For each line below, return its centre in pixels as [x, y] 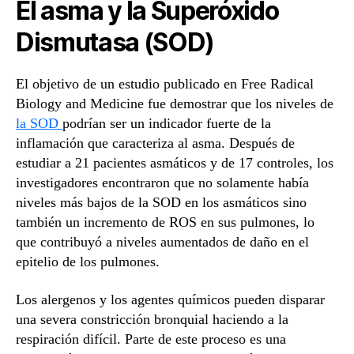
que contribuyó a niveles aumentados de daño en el [162, 242]
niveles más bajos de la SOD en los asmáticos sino [161, 203]
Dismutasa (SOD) [115, 43]
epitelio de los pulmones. [88, 262]
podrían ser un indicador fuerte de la [167, 124]
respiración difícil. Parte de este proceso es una [151, 339]
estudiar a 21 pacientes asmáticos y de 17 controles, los [175, 163]
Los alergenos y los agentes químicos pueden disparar [170, 299]
